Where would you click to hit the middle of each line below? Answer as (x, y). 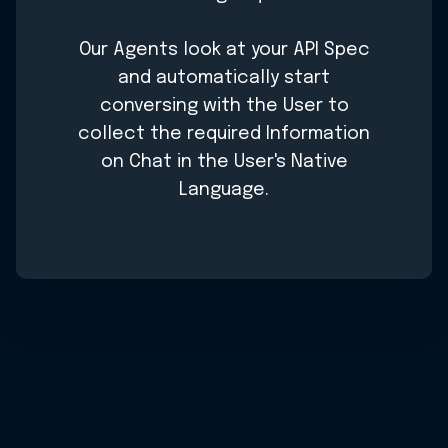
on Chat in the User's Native (224, 162)
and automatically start (224, 78)
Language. (224, 190)
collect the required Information (224, 134)
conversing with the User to (224, 106)
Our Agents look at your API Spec (224, 50)
